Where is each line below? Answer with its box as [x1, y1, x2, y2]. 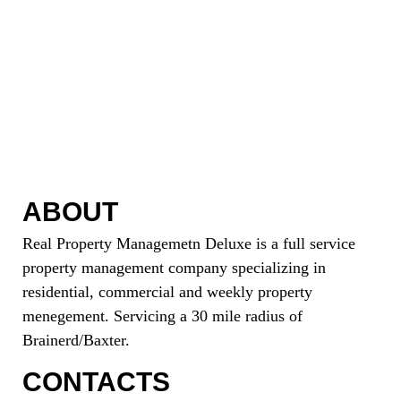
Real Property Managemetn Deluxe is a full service [22, 234, 355, 252]
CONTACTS [22, 366, 170, 397]
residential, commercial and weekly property [22, 282, 312, 301]
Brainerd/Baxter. [22, 330, 130, 349]
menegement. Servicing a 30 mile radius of [22, 306, 303, 325]
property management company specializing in [22, 258, 326, 277]
